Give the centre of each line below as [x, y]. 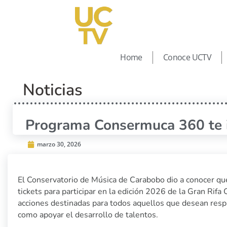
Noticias [52, 90]
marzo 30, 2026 [59, 144]
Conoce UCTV [187, 58]
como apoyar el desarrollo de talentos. [89, 215]
